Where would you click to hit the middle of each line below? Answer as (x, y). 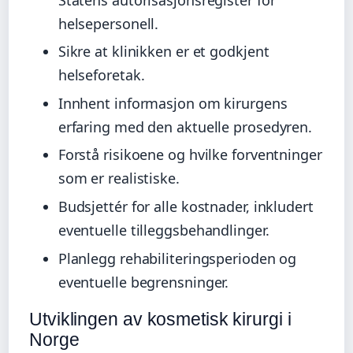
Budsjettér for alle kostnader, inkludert (186, 207)
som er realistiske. (119, 178)
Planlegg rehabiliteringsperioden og (177, 258)
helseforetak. (101, 75)
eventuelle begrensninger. (143, 282)
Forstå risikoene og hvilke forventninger (190, 155)
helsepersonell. (108, 23)
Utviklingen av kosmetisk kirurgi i (160, 319)
